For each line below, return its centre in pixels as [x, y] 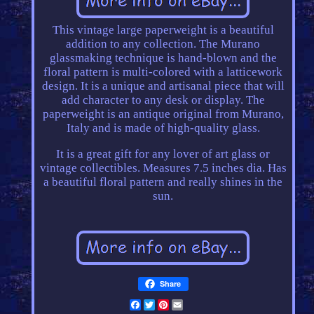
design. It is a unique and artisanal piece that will [163, 86]
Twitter [174, 305]
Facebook [165, 305]
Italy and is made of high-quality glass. [163, 128]
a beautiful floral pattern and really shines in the [163, 182]
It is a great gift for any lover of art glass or [163, 154]
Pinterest [192, 305]
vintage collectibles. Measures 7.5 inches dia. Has [163, 168]
